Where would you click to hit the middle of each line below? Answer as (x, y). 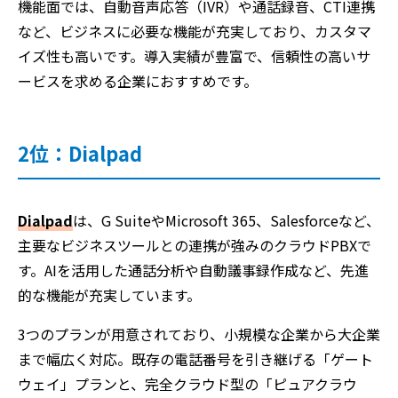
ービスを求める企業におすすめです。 (138, 80)
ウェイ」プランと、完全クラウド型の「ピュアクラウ (187, 383)
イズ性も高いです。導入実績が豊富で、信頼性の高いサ (194, 56)
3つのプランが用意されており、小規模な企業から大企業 (199, 334)
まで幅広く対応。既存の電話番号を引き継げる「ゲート (195, 358)
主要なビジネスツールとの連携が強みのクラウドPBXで (195, 245)
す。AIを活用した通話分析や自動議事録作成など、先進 (193, 270)
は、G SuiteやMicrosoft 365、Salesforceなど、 (227, 220)
